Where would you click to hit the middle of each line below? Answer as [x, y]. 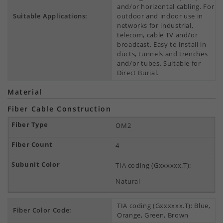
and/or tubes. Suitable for [159, 63]
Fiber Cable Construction [59, 109]
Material [25, 92]
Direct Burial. [138, 73]
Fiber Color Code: [42, 210]
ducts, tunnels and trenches [163, 54]
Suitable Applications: [51, 16]
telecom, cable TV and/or [158, 35]
